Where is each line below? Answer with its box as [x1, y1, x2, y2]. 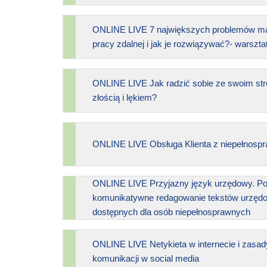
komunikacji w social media [92, 253, 199, 263]
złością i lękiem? [92, 92, 157, 103]
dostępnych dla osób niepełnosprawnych [92, 206, 250, 217]
